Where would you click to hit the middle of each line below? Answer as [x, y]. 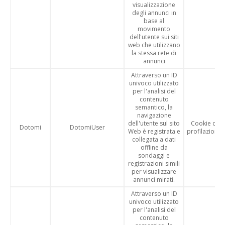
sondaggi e [154, 155]
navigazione [154, 115]
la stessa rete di [154, 53]
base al [154, 21]
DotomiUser [87, 127]
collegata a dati [154, 139]
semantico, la [154, 107]
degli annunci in [154, 13]
